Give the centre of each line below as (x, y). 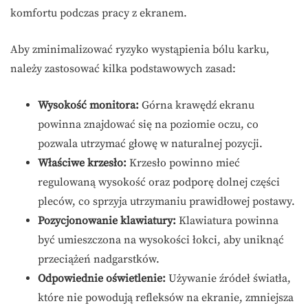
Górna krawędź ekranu (197, 105)
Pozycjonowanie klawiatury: (107, 220)
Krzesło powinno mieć (183, 163)
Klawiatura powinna (227, 220)
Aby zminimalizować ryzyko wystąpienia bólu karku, (140, 49)
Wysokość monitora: (88, 105)
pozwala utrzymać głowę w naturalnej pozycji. (150, 143)
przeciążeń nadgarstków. (99, 259)
